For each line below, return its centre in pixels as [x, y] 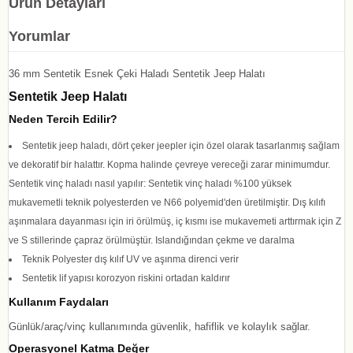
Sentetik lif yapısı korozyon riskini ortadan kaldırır [126, 278]
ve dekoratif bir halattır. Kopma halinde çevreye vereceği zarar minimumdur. [172, 164]
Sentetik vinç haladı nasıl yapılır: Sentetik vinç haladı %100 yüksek [150, 183]
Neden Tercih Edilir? [63, 119]
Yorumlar [39, 36]
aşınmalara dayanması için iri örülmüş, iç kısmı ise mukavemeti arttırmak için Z [175, 221]
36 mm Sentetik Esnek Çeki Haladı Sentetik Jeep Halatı [137, 73]
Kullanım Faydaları [59, 302]
